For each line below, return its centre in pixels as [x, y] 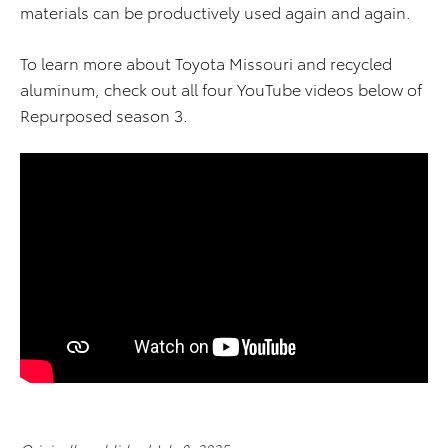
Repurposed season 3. [104, 115]
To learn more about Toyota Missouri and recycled [206, 63]
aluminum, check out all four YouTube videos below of [221, 89]
